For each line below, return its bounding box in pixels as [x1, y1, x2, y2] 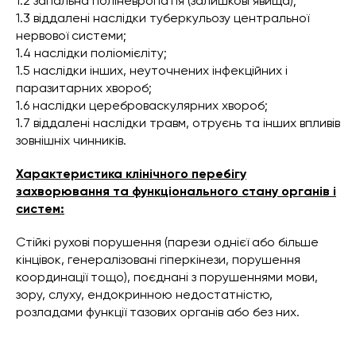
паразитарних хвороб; [16, 80, 152, 96]
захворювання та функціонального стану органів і [16, 184, 336, 199]
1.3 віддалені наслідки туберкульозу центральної [16, 10, 309, 26]
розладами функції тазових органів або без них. [16, 304, 300, 320]
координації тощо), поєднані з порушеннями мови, [16, 269, 318, 285]
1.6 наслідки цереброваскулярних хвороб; [16, 98, 268, 114]
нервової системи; [16, 28, 126, 44]
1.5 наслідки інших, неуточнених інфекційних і [16, 63, 288, 79]
